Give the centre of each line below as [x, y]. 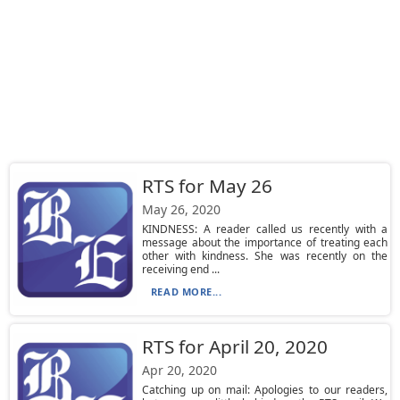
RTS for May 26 [207, 186]
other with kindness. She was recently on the [265, 256]
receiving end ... [180, 269]
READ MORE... [186, 292]
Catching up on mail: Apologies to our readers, [265, 390]
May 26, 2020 [181, 209]
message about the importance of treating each [265, 242]
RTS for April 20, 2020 [234, 346]
